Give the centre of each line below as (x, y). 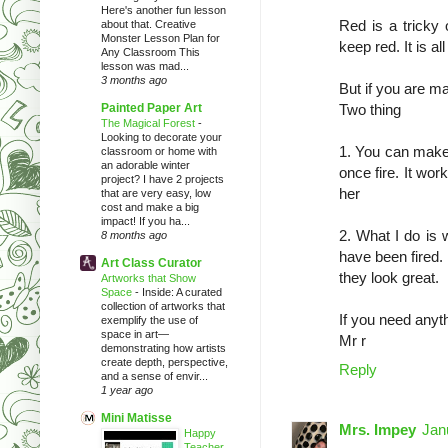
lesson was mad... (145, 65)
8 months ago (134, 234)
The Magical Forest (149, 122)
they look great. (389, 277)
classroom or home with (159, 150)
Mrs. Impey (377, 429)
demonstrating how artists (163, 347)
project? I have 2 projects (162, 178)
